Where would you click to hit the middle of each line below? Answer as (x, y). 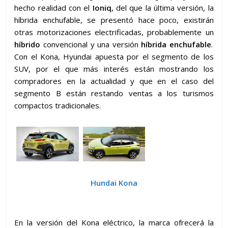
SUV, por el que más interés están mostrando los (114, 68)
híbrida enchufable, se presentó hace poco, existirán (114, 20)
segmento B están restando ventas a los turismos (114, 93)
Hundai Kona (114, 183)
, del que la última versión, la (162, 7)
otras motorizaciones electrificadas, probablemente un (114, 32)
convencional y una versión (91, 44)
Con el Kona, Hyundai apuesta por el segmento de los (114, 56)
